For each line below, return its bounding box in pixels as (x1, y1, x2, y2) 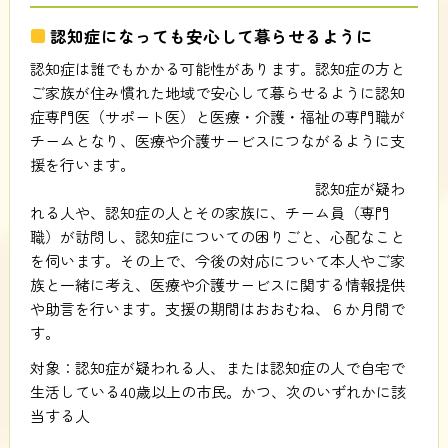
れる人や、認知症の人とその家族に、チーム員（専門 (29, 201, 390, 223)
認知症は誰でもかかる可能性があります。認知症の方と (29, 57, 405, 79)
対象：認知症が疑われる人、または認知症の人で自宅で (29, 356, 405, 378)
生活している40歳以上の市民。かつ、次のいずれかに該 (29, 380, 406, 402)
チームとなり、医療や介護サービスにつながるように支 (29, 129, 405, 151)
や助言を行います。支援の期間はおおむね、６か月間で (29, 297, 405, 319)
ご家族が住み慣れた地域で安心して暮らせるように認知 (29, 81, 405, 103)
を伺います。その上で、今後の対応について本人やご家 (29, 249, 405, 271)
